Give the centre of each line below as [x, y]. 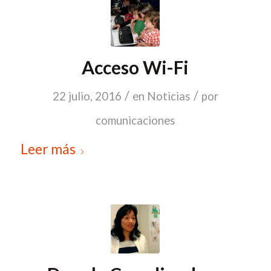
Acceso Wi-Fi [135, 67]
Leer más [48, 149]
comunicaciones [135, 121]
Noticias [168, 96]
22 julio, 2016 [87, 96]
